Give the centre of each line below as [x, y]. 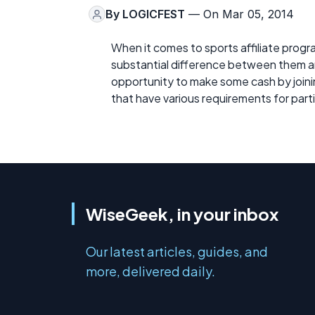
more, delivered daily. [150, 271]
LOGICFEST [154, 14]
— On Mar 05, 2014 [239, 14]
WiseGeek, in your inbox [182, 214]
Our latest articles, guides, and [177, 252]
